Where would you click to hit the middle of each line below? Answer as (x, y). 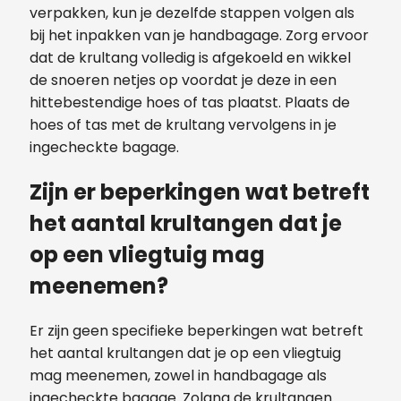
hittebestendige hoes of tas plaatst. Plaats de (190, 103)
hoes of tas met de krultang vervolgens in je (183, 125)
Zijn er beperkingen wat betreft (200, 192)
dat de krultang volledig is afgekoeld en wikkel (190, 58)
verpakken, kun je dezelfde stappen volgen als (192, 13)
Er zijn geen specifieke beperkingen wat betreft (196, 331)
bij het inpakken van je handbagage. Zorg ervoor (199, 36)
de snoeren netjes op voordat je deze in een (183, 81)
